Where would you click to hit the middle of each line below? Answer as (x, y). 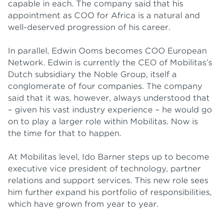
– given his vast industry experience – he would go (110, 110)
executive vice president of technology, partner (104, 169)
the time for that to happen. (65, 133)
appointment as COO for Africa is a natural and (104, 15)
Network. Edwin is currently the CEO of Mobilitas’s (110, 63)
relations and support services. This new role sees (108, 180)
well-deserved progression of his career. (89, 27)
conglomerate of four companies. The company (105, 86)
